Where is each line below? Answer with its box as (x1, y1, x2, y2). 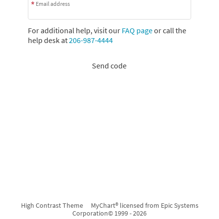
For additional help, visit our (27, 25, 122, 36)
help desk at (27, 35, 69, 45)
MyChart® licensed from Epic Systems (90, 201, 198, 210)
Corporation (72, 209, 108, 218)
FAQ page (121, 25, 153, 36)
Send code (92, 61, 127, 71)
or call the (152, 25, 186, 36)
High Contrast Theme (21, 201, 83, 210)
